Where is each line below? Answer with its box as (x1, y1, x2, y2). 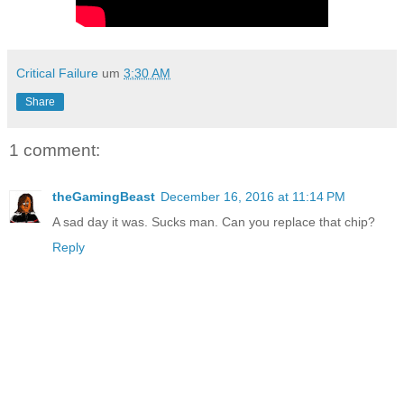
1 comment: (9, 141, 100, 161)
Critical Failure (16, 66, 98, 81)
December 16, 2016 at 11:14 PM (161, 189, 345, 205)
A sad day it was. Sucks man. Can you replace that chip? (52, 215, 375, 230)
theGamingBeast (52, 189, 155, 205)
